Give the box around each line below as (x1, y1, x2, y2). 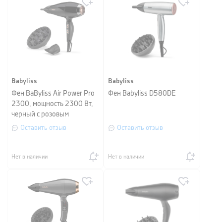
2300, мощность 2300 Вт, (11, 101, 93, 108)
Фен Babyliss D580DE (108, 90, 176, 97)
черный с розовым (11, 111, 69, 118)
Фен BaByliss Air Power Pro (11, 90, 95, 97)
